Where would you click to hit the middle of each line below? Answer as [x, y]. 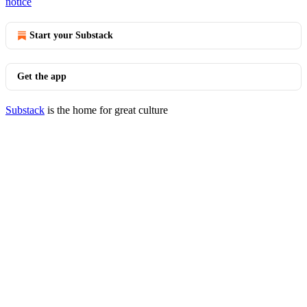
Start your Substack [71, 35]
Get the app [42, 76]
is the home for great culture [106, 110]
